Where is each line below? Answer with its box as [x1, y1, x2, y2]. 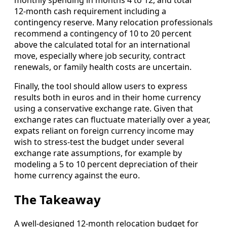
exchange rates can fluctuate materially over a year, [14, 113, 210, 125]
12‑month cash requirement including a [14, 5, 166, 17]
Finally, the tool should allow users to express [14, 80, 187, 92]
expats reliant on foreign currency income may [14, 125, 194, 136]
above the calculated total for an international [14, 39, 190, 50]
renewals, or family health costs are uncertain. [14, 61, 192, 72]
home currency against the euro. [14, 169, 140, 181]
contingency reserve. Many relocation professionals [14, 16, 213, 28]
